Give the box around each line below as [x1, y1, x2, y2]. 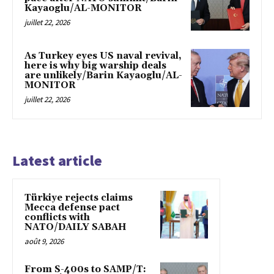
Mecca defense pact [24, 202, 120, 214]
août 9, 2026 [24, 236, 64, 247]
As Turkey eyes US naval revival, [24, 50, 182, 62]
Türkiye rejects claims [24, 192, 133, 204]
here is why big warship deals [24, 59, 166, 72]
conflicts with [24, 212, 90, 224]
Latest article [12, 151, 102, 171]
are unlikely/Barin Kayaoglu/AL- [24, 69, 182, 81]
